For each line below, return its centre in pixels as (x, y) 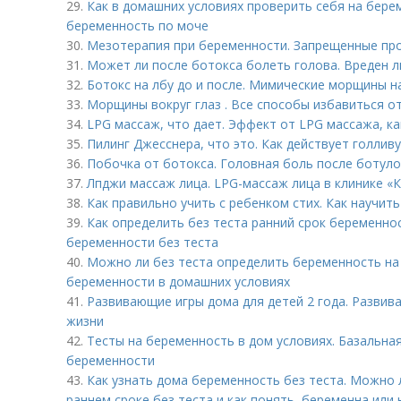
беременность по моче (137, 26)
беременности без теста (142, 242)
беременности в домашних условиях (178, 282)
